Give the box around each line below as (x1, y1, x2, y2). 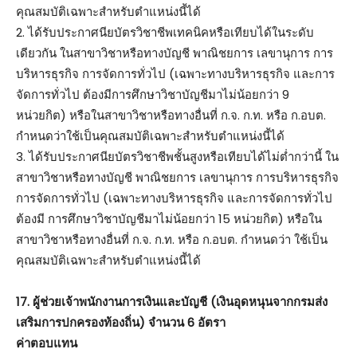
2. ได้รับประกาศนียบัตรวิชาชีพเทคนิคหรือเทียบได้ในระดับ (16, 23, 314, 41)
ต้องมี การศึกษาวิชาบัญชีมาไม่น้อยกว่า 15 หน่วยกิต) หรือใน (16, 210, 322, 227)
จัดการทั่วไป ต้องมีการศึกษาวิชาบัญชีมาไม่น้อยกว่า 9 (16, 85, 289, 103)
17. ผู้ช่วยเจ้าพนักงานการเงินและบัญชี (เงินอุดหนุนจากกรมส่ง (16, 292, 328, 310)
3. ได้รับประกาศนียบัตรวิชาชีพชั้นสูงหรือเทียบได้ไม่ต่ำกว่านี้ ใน (16, 147, 339, 165)
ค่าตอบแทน (16, 334, 77, 351)
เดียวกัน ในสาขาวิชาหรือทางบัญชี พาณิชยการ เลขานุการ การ (16, 44, 333, 61)
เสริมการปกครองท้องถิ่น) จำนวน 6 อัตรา (16, 313, 226, 331)
